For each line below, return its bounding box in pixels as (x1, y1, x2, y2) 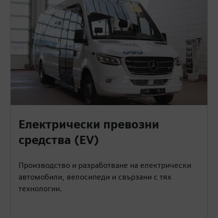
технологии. (18, 183, 63, 193)
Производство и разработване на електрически (18, 160, 192, 170)
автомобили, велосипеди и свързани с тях (18, 172, 172, 182)
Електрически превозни (18, 117, 160, 131)
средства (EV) (18, 132, 100, 147)
